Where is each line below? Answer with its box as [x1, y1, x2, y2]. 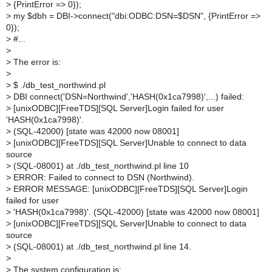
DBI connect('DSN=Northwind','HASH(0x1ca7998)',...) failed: [11, 92, 244, 101]
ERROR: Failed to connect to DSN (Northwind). [11, 172, 194, 182]
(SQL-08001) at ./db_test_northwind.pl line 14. [11, 242, 191, 251]
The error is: [11, 57, 61, 67]
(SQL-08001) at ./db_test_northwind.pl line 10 [11, 161, 189, 171]
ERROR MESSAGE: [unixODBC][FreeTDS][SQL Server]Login [11, 184, 248, 194]
